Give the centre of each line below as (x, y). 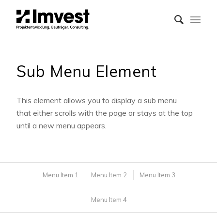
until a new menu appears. (61, 125)
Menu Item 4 (109, 200)
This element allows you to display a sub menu (96, 100)
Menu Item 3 (157, 175)
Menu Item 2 (109, 175)
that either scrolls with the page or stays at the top (104, 113)
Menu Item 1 (60, 175)
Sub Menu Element (86, 71)
